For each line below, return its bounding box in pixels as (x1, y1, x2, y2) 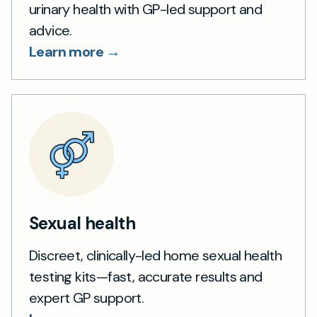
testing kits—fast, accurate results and (29, 267, 263, 286)
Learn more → (29, 42, 120, 61)
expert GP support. (29, 289, 144, 307)
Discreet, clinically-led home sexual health (29, 246, 282, 265)
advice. (29, 21, 72, 40)
